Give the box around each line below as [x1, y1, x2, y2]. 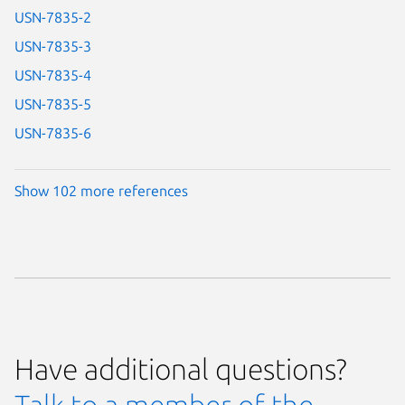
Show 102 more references [14, 183, 188, 200]
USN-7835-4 [14, 66, 91, 83]
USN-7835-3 [14, 37, 91, 54]
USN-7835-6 [14, 124, 91, 141]
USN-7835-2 [14, 8, 91, 25]
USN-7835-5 [14, 95, 91, 112]
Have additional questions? [14, 353, 347, 386]
